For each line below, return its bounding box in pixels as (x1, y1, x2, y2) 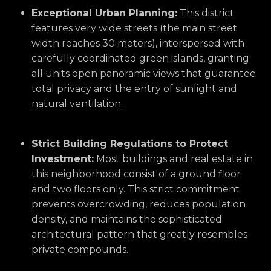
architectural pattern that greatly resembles (31, 229, 247, 241)
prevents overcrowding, (31, 198, 147, 211)
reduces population (147, 198, 246, 211)
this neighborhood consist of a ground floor (31, 168, 241, 180)
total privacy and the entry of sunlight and (31, 83, 237, 95)
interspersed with (157, 38, 244, 50)
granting (205, 53, 249, 65)
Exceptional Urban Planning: (31, 7, 177, 19)
